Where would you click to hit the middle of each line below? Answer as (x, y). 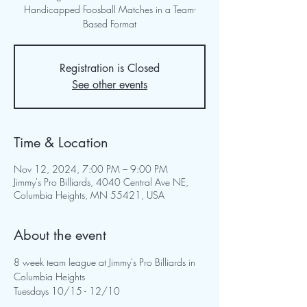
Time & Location (61, 143)
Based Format (110, 24)
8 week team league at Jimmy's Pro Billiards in (106, 262)
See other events (110, 85)
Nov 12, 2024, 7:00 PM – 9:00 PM (91, 169)
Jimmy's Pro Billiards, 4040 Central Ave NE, (101, 182)
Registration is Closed (110, 68)
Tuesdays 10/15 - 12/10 (68, 291)
